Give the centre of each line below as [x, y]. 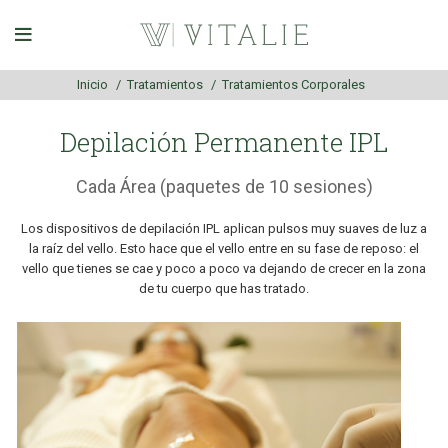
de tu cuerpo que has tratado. [224, 288]
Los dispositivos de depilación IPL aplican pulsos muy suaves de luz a [224, 228]
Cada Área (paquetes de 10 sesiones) [224, 186]
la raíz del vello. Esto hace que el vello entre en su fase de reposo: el [224, 248]
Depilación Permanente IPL [224, 142]
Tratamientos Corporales [293, 84]
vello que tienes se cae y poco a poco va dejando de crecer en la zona [224, 268]
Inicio [94, 84]
